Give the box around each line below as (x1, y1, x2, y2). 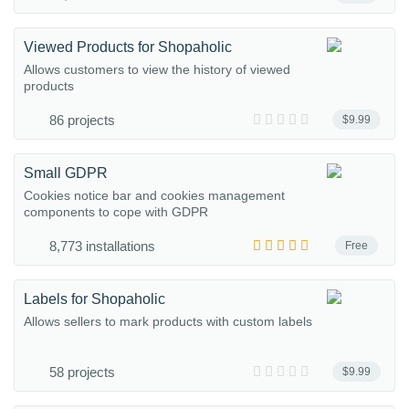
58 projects (49, 364, 115, 380)
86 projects (49, 112, 115, 128)
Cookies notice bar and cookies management (24, 188, 285, 203)
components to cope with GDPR (24, 204, 208, 219)
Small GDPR (24, 165, 108, 181)
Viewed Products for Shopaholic (24, 39, 232, 55)
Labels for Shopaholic (24, 291, 165, 307)
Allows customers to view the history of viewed (24, 62, 290, 77)
